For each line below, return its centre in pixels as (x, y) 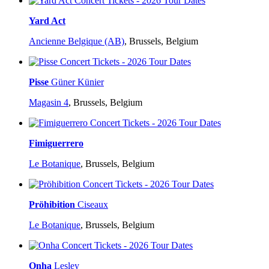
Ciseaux (93, 205)
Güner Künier (77, 82)
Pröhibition (52, 205)
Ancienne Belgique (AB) (77, 41)
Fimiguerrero (56, 144)
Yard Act (47, 21)
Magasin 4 (49, 103)
